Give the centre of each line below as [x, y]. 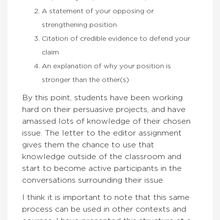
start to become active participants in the [102, 168]
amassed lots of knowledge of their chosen [106, 121]
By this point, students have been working [102, 98]
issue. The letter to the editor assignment [102, 133]
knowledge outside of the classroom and [102, 157]
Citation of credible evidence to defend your [116, 39]
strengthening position [79, 25]
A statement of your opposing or [98, 11]
